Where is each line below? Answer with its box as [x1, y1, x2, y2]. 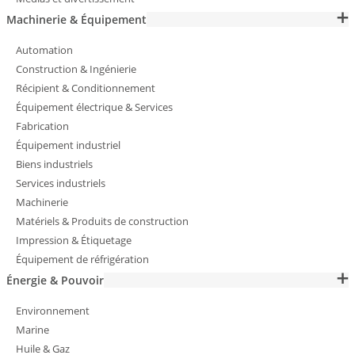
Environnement [16, 303, 90, 319]
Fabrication [16, 119, 69, 134]
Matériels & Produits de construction [16, 214, 189, 229]
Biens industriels [16, 157, 93, 172]
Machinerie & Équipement [6, 12, 147, 28]
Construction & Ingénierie [16, 62, 136, 77]
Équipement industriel [16, 138, 120, 153]
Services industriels [16, 176, 105, 191]
